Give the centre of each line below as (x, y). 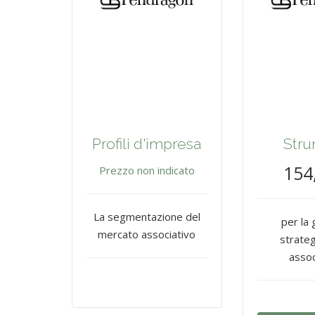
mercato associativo (147, 234)
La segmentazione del (147, 217)
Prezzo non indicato (147, 171)
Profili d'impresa (147, 144)
